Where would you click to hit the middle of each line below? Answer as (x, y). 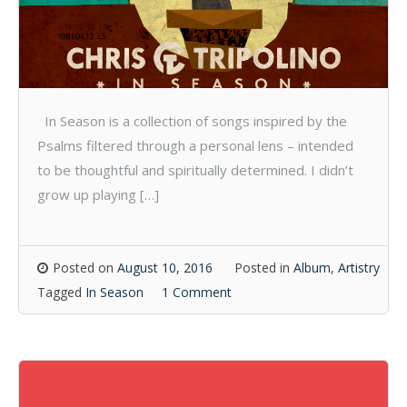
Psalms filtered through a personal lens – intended (195, 145)
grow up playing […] (98, 194)
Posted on (85, 268)
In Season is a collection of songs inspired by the (192, 120)
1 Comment (197, 292)
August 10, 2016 (165, 268)
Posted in (264, 268)
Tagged (61, 292)
